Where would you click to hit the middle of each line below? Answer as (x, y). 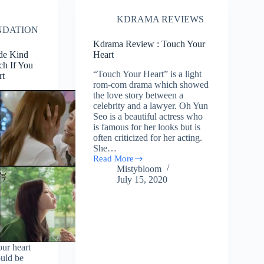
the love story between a (138, 95)
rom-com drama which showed (151, 84)
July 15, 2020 (142, 179)
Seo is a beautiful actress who (148, 116)
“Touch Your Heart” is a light (148, 74)
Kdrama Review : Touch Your (149, 44)
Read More (114, 158)
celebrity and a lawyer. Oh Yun (151, 105)
